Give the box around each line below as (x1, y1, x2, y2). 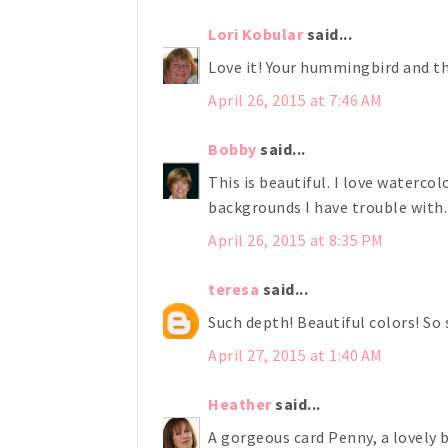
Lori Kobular (208, 23, 303, 44)
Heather (208, 393, 272, 414)
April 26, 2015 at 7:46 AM (208, 89, 383, 110)
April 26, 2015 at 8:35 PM (208, 229, 384, 250)
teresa (208, 278, 259, 299)
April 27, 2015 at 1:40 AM (208, 344, 383, 365)
